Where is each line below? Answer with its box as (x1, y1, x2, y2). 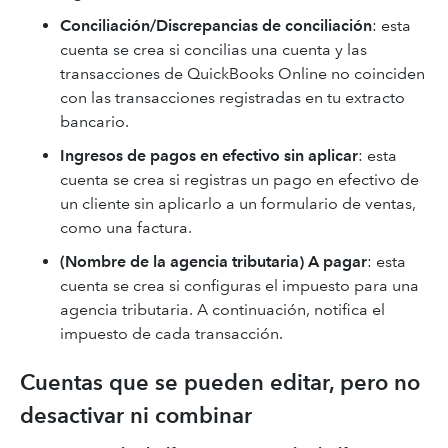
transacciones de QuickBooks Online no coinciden (60, 64, 425, 83)
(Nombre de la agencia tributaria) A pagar (60, 252, 367, 271)
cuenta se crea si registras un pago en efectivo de (60, 170, 419, 189)
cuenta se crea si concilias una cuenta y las (60, 40, 367, 59)
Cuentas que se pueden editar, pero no (20, 369, 420, 396)
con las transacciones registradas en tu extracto (60, 88, 405, 107)
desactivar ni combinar (20, 402, 252, 429)
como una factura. (60, 218, 192, 237)
